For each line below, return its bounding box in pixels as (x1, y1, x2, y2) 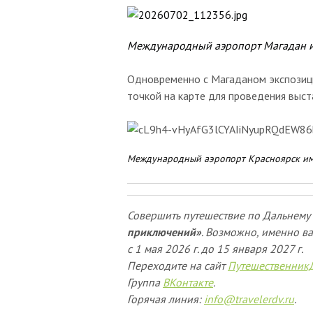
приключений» (127, 225, 201, 239)
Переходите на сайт (127, 259, 228, 272)
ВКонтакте (163, 275, 213, 289)
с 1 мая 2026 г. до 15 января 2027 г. (127, 242, 303, 256)
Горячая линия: (127, 292, 204, 306)
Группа (127, 275, 163, 289)
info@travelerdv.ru (204, 292, 294, 306)
